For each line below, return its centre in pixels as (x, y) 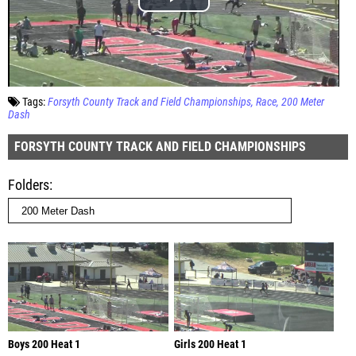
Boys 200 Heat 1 (44, 344)
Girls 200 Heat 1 (210, 344)
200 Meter (303, 102)
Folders (29, 184)
